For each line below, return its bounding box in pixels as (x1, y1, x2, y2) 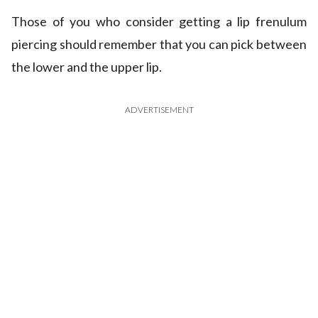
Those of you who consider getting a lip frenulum (11, 13, 307, 29)
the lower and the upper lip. (11, 58, 162, 75)
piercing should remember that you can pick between (11, 35, 307, 52)
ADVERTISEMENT (124, 104, 194, 115)
